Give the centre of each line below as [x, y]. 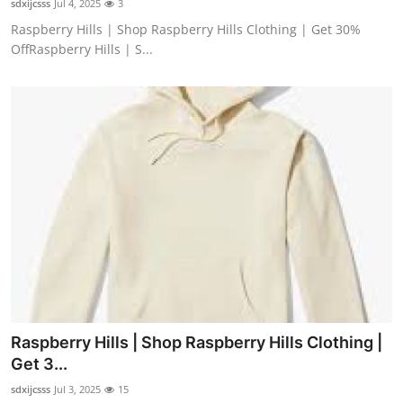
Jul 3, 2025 [77, 389]
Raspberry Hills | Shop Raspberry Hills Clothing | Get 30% [186, 30]
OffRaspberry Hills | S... [82, 49]
